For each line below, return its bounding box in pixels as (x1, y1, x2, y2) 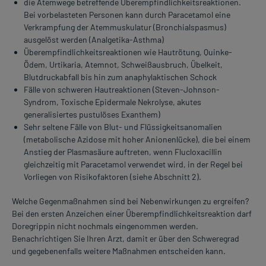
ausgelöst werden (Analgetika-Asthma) (24, 34, 164, 45)
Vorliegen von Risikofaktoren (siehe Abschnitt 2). (24, 172, 201, 182)
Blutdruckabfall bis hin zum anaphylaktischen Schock (24, 72, 217, 83)
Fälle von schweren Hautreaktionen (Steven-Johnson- (24, 84, 220, 95)
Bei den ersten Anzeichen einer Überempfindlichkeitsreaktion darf (12, 208, 252, 219)
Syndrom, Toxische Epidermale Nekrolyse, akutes (24, 97, 201, 107)
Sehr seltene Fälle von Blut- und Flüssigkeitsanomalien (24, 122, 222, 132)
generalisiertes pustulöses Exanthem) (24, 109, 160, 120)
